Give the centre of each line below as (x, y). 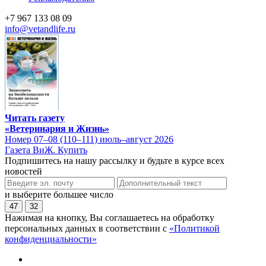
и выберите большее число (59, 194)
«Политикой (194, 228)
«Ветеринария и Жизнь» (57, 128)
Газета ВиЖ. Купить (46, 150)
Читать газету (35, 118)
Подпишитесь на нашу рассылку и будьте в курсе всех (115, 160)
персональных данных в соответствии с (87, 228)
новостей (23, 171)
